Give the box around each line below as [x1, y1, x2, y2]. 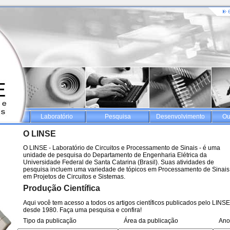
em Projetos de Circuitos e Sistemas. [23, 172, 126, 180]
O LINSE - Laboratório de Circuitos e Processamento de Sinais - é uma [23, 144, 221, 151]
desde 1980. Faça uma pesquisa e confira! [23, 206, 142, 214]
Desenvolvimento [156, 113, 205, 120]
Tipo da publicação [23, 217, 77, 225]
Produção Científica [23, 184, 101, 193]
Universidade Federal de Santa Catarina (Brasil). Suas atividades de [23, 158, 215, 166]
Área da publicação [124, 217, 179, 225]
